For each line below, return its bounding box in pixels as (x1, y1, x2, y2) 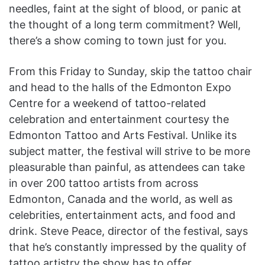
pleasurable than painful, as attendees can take (9, 160, 245, 173)
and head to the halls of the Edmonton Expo (9, 80, 231, 93)
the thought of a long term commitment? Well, (9, 18, 241, 31)
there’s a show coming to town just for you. (9, 34, 232, 47)
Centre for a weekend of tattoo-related (9, 96, 206, 109)
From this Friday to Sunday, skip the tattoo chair (9, 64, 252, 77)
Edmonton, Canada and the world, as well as (9, 192, 232, 205)
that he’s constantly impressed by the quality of (9, 240, 247, 253)
